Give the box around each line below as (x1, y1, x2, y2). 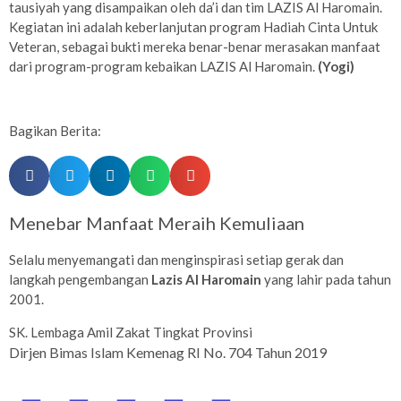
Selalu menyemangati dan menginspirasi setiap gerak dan (9, 252, 344, 269)
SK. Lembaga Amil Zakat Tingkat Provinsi (9, 323, 252, 340)
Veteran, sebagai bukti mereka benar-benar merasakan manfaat (9, 38, 380, 55)
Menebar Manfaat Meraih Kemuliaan (9, 212, 304, 235)
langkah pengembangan (9, 271, 151, 288)
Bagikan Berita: (9, 123, 101, 140)
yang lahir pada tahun (261, 271, 391, 288)
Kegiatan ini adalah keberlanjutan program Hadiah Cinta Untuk (9, 19, 378, 35)
